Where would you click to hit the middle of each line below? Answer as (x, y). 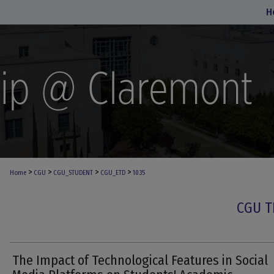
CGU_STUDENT (73, 173)
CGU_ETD (113, 173)
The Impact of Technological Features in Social (140, 260)
